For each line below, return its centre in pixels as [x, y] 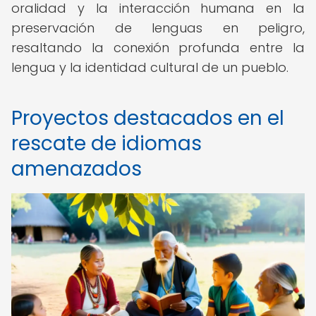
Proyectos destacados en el [148, 118]
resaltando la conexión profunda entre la [158, 48]
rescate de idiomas [107, 144]
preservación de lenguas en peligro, [158, 28]
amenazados [77, 169]
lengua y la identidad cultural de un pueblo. [150, 67]
